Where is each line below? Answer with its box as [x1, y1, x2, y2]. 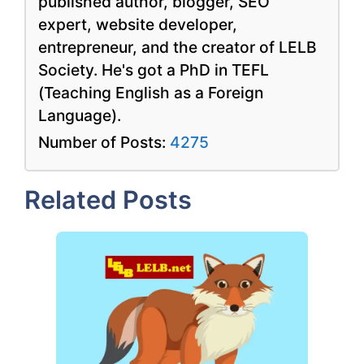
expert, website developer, [38, 14, 237, 34]
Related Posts [24, 184, 192, 214]
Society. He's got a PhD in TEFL [38, 59, 269, 80]
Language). [38, 105, 121, 125]
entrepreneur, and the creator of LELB [38, 37, 317, 57]
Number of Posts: [38, 132, 170, 152]
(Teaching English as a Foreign [38, 82, 263, 102]
